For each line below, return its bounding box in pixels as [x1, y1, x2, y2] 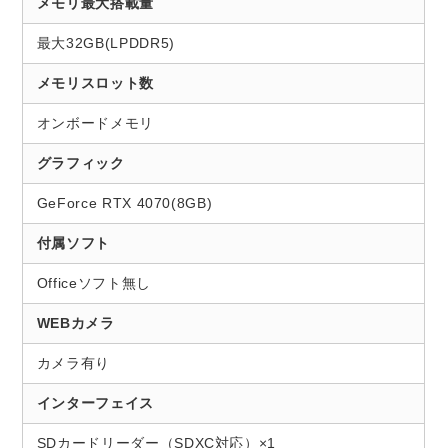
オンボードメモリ [36, 115, 154, 132]
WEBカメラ [36, 315, 115, 332]
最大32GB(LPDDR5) [36, 35, 175, 52]
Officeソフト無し [36, 275, 151, 292]
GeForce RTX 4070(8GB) [36, 195, 213, 212]
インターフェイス [36, 395, 154, 412]
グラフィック [36, 155, 125, 172]
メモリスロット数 [36, 75, 154, 92]
